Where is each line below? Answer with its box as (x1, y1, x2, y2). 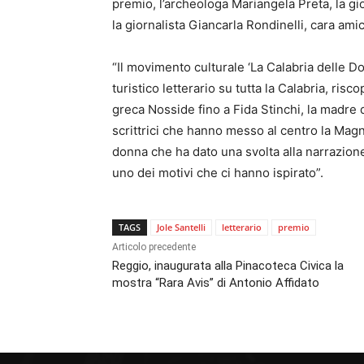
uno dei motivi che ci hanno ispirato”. (112, 165, 323, 181)
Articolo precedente (112, 241, 196, 253)
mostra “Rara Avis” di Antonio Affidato (112, 275, 319, 291)
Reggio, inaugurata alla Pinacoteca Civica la (112, 258, 344, 274)
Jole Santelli (157, 221, 206, 234)
